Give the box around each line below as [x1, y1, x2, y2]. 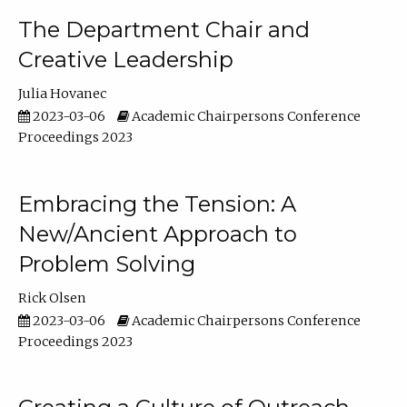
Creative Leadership [17, 46, 233, 74]
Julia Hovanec [17, 85, 106, 103]
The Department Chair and [17, 16, 310, 44]
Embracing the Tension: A [17, 190, 296, 217]
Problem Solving [17, 250, 195, 277]
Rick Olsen [17, 289, 86, 306]
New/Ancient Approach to [17, 220, 297, 247]
